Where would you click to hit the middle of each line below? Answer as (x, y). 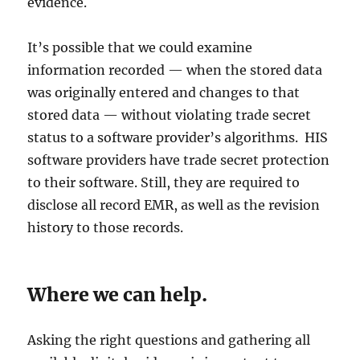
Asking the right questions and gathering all (169, 340)
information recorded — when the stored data (175, 70)
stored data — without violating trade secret (170, 115)
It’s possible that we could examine (140, 47)
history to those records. (106, 227)
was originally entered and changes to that (164, 92)
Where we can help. (118, 294)
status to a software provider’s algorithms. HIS (178, 137)
